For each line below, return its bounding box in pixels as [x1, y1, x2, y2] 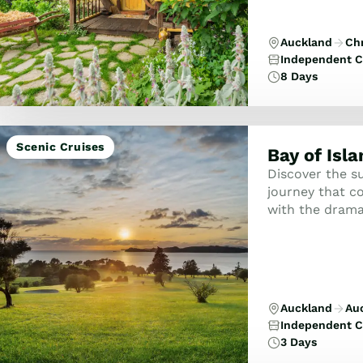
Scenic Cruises [16, 140, 105, 153]
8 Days [280, 70, 318, 83]
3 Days [280, 335, 317, 348]
